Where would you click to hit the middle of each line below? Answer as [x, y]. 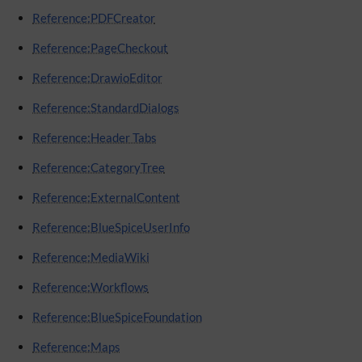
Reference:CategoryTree [99, 168]
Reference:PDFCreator [94, 18]
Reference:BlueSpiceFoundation [118, 317]
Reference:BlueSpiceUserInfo [112, 227]
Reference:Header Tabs [95, 138]
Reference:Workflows [91, 287]
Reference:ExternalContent [107, 198]
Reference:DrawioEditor [98, 78]
